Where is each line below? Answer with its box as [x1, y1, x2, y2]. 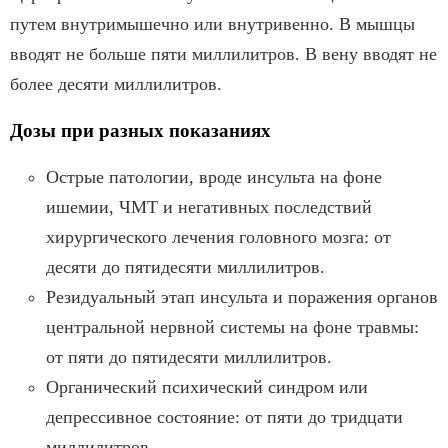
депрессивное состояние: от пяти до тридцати [46, 406, 403, 427]
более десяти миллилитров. [10, 73, 222, 94]
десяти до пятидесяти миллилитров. [46, 256, 325, 277]
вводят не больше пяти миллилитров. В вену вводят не [10, 43, 437, 64]
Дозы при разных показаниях [10, 119, 271, 141]
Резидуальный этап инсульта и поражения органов [46, 286, 438, 307]
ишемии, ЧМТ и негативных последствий [46, 196, 372, 217]
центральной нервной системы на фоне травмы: [46, 316, 419, 337]
